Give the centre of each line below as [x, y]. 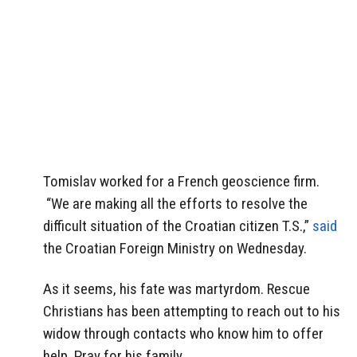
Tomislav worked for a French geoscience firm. [181, 182]
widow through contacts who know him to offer [183, 334]
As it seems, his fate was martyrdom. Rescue [177, 289]
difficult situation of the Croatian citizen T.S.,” [178, 226]
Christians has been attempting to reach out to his [192, 312]
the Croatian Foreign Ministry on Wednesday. [175, 249]
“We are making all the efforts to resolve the [175, 204]
